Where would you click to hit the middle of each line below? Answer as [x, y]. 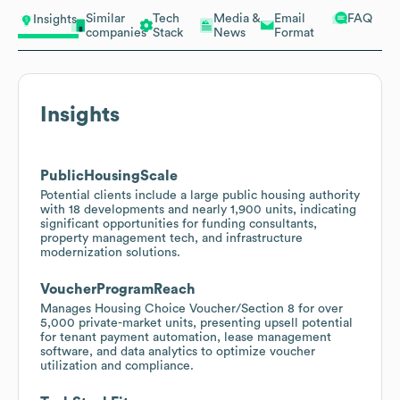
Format [294, 33]
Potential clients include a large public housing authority [200, 195]
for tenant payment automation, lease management [186, 337]
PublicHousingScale [109, 175]
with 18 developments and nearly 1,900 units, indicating [198, 209]
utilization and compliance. [117, 366]
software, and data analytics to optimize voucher [178, 351]
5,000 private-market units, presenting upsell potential [196, 323]
